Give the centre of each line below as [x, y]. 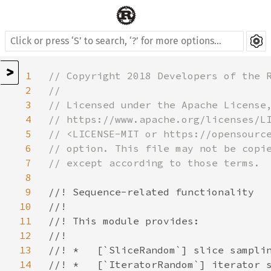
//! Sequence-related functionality [151, 192]
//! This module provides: [124, 221]
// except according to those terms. [154, 163]
